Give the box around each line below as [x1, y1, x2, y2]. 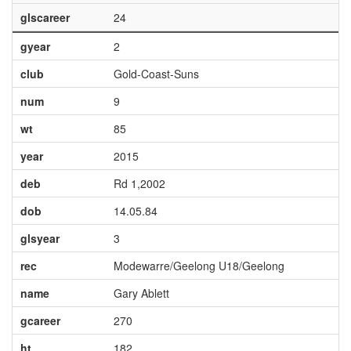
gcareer [20, 313, 60, 328]
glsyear [20, 230, 60, 246]
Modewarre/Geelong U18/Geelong [113, 258, 284, 273]
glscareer [20, 9, 70, 25]
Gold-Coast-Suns [113, 66, 199, 81]
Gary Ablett [113, 285, 169, 301]
